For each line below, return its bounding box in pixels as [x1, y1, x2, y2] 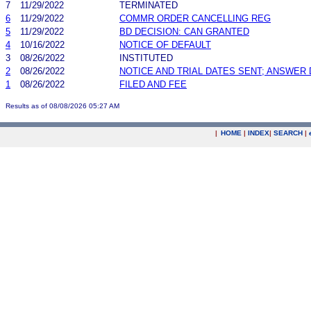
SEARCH [274, 129, 303, 137]
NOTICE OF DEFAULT [119, 39, 211, 50]
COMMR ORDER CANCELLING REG [119, 12, 271, 24]
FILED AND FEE [119, 78, 187, 90]
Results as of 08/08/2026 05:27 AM [6, 101, 119, 110]
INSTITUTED [119, 52, 173, 63]
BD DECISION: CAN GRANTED [119, 26, 249, 37]
